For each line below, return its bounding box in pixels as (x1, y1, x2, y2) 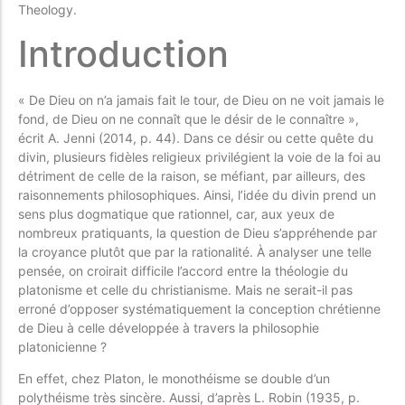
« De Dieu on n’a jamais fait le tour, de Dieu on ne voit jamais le (18, 91, 384, 108)
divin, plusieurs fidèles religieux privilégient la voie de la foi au (18, 148, 381, 165)
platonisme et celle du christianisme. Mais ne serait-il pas (18, 281, 353, 297)
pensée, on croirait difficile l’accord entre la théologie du (18, 262, 348, 278)
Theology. (18, 2, 77, 18)
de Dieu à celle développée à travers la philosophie (18, 319, 319, 335)
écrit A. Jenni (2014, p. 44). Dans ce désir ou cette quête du (18, 129, 373, 146)
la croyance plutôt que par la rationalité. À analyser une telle (18, 243, 372, 259)
